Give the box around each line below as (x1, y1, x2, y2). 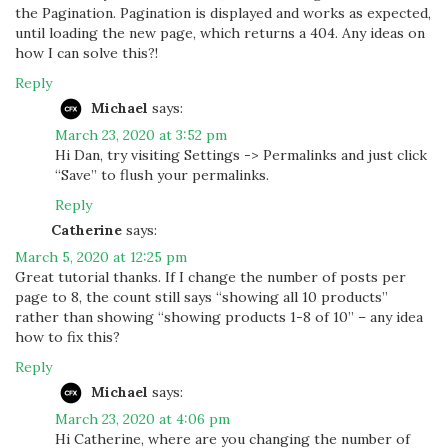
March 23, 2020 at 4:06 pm (55, 410, 230, 428)
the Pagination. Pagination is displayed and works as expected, (15, 4, 431, 22)
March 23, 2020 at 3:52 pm (55, 126, 227, 144)
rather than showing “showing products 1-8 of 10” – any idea (15, 308, 423, 326)
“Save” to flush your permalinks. (55, 166, 269, 184)
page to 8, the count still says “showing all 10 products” (15, 288, 388, 306)
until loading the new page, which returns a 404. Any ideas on (15, 24, 425, 42)
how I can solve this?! (15, 44, 158, 62)
